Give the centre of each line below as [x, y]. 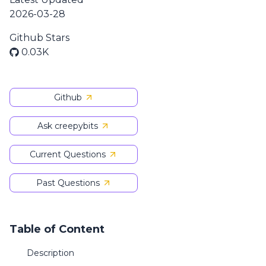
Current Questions [68, 154]
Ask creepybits [68, 126]
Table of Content [57, 229]
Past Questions [68, 183]
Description [50, 253]
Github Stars [39, 38]
